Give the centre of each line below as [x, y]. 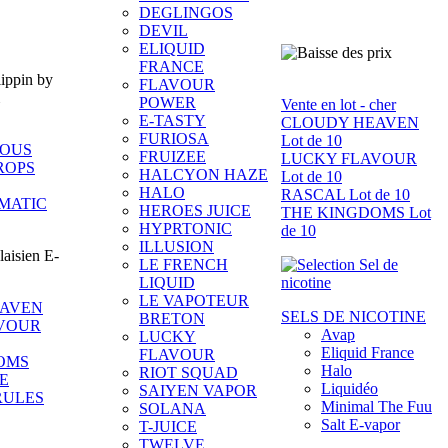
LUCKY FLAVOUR [349, 158]
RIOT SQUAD [188, 372]
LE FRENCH [183, 264]
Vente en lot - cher [338, 104]
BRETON [172, 318]
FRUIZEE [172, 156]
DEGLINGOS [186, 12]
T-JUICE [168, 426]
